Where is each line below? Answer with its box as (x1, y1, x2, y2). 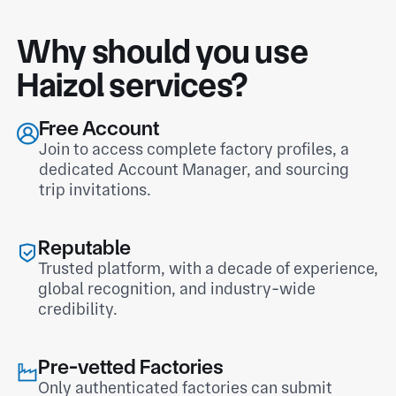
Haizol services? (17, 65, 247, 105)
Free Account (39, 116, 160, 141)
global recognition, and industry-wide (38, 278, 316, 300)
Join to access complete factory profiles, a (39, 139, 350, 160)
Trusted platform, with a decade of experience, (38, 258, 379, 279)
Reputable (38, 235, 132, 261)
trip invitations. (39, 179, 152, 201)
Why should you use (17, 32, 308, 72)
